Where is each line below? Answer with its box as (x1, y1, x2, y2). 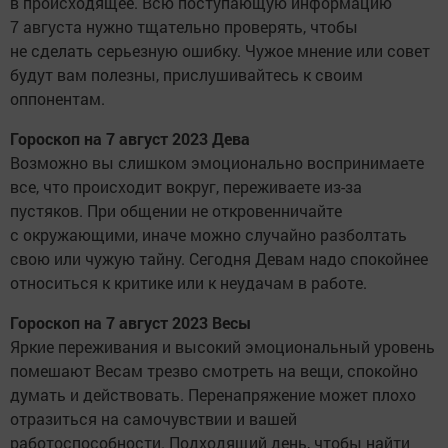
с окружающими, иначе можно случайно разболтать (10, 223, 407, 245)
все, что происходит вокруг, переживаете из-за (10, 175, 362, 197)
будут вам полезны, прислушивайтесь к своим (10, 63, 363, 85)
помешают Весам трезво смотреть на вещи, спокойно (10, 359, 418, 381)
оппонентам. (10, 87, 105, 109)
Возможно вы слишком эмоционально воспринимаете (10, 151, 424, 173)
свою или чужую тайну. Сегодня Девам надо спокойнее (10, 247, 428, 269)
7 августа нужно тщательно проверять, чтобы (10, 15, 358, 37)
